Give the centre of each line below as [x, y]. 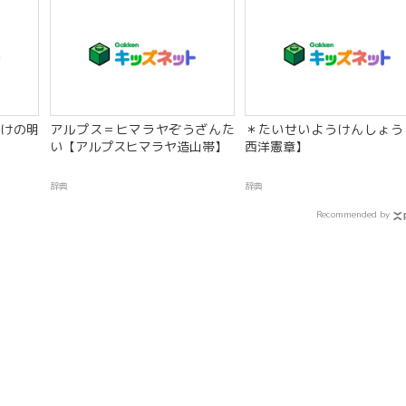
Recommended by [353, 213]
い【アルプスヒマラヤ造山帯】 [138, 147]
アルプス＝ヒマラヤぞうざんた [142, 130]
